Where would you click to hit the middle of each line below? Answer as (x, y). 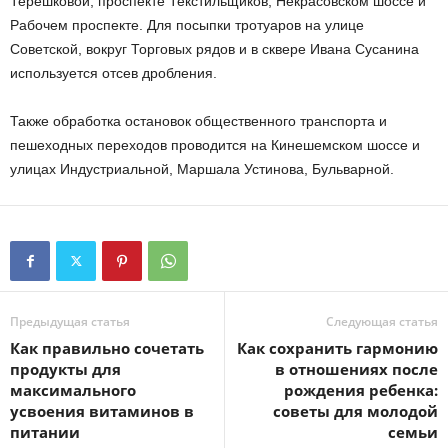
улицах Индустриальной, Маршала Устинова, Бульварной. (202, 169)
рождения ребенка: (361, 390)
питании (45, 432)
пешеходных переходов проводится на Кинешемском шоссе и (215, 145)
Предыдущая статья (70, 321)
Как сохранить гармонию (337, 348)
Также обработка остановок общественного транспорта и (198, 121)
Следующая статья (382, 321)
